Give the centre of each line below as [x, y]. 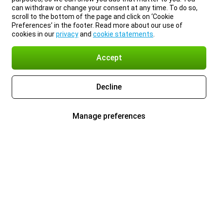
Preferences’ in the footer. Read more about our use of [97, 25]
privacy [67, 34]
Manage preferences [109, 116]
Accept [109, 58]
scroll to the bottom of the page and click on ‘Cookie [93, 17]
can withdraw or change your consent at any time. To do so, [105, 8]
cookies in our [34, 34]
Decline [109, 87]
